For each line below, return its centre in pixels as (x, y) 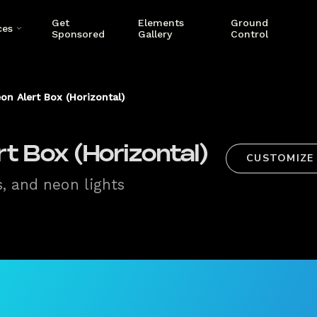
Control (250, 34)
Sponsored (78, 34)
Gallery (155, 34)
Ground (250, 23)
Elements (161, 23)
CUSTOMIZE (280, 158)
